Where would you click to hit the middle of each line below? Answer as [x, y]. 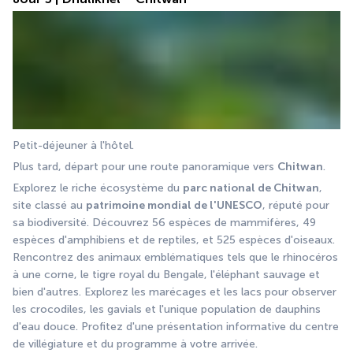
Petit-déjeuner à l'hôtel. [73, 146]
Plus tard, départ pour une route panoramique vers [145, 167]
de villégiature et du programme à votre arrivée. [135, 344]
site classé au [49, 206]
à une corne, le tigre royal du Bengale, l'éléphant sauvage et [166, 275]
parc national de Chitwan [251, 188]
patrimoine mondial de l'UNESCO [174, 206]
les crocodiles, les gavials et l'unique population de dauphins [167, 310]
